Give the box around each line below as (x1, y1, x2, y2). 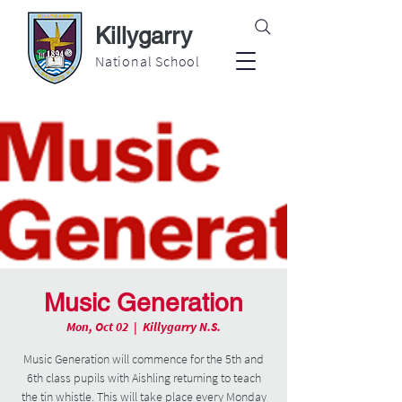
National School (95, 52, 200, 70)
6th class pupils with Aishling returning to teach (26, 370, 261, 386)
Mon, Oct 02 (66, 319, 128, 335)
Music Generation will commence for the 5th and (23, 351, 264, 367)
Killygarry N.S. (143, 319, 221, 335)
